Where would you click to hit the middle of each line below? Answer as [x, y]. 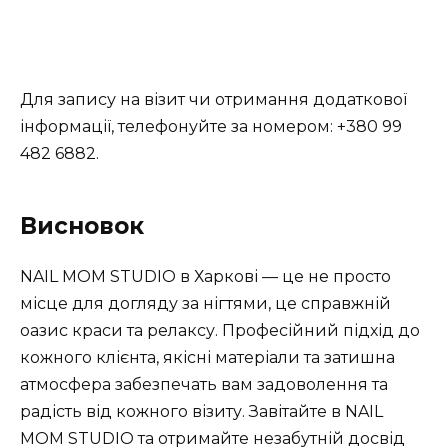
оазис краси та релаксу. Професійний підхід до [220, 330]
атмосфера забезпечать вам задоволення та [204, 384]
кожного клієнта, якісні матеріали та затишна [207, 357]
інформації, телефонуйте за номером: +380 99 [211, 126]
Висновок [82, 225]
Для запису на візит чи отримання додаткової [213, 99]
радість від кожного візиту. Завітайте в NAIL [201, 411]
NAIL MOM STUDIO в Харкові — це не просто [205, 276]
